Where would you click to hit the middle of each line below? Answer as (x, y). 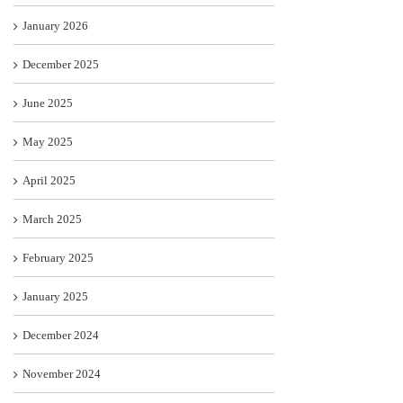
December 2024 (61, 336)
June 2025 (48, 103)
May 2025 (48, 142)
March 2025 (52, 219)
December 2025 (61, 65)
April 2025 (49, 181)
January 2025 (55, 297)
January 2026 (55, 26)
